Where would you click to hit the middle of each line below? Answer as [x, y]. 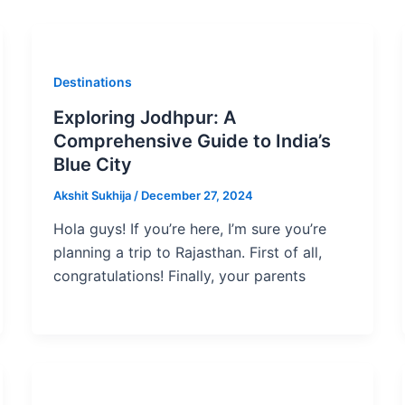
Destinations [92, 82]
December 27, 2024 [197, 195]
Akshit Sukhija [93, 195]
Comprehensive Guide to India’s [192, 141]
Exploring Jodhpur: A [144, 117]
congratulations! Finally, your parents [179, 276]
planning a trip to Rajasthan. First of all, [187, 253]
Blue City [92, 164]
